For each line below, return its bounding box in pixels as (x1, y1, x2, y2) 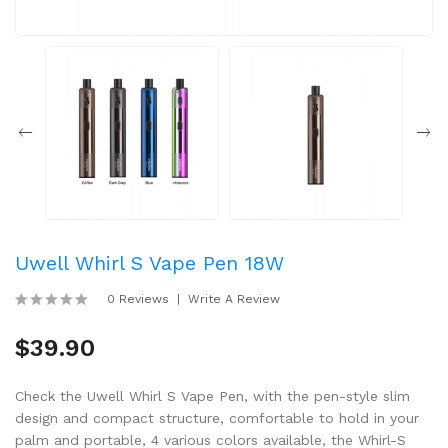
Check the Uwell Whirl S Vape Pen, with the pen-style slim (15, 388, 410, 404)
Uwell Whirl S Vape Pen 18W (15, 251, 284, 275)
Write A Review (188, 292, 280, 306)
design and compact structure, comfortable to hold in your (15, 410, 419, 426)
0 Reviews (107, 292, 169, 306)
